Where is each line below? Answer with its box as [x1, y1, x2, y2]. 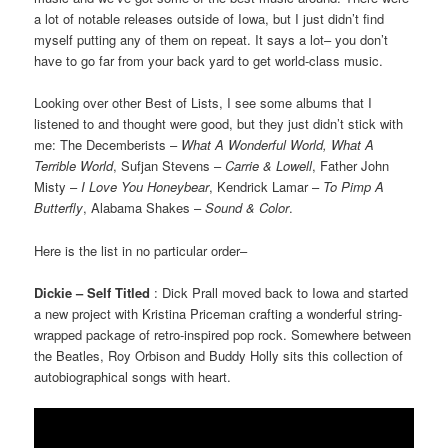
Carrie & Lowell [225, 156, 313, 176]
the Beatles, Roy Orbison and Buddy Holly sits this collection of [34, 345, 404, 365]
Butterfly [34, 198, 84, 218]
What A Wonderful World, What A [181, 135, 375, 155]
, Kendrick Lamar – [209, 177, 324, 197]
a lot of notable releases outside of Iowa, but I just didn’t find [34, 9, 385, 29]
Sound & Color [205, 198, 290, 218]
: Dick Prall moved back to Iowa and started [150, 282, 409, 302]
